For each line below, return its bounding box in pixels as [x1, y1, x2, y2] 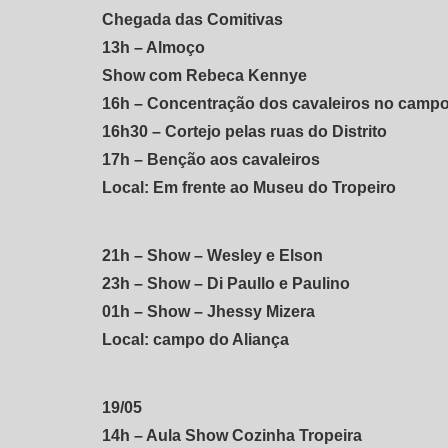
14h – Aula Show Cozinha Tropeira [102, 426, 362, 444]
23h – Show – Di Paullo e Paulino [102, 274, 350, 292]
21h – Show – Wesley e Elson [102, 246, 323, 264]
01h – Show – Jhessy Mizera [102, 302, 315, 320]
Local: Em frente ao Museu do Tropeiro [102, 178, 396, 196]
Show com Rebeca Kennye [102, 66, 307, 84]
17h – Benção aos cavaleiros [102, 150, 320, 168]
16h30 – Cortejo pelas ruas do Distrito [102, 122, 387, 140]
